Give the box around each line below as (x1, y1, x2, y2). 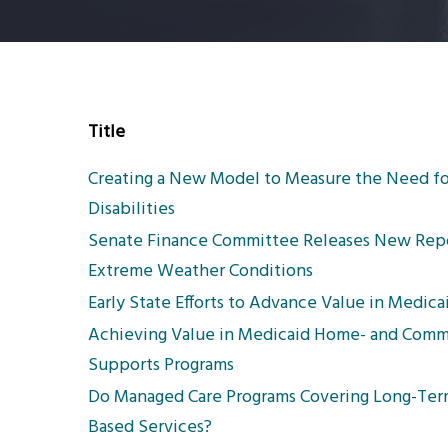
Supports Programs (88, 351, 234, 380)
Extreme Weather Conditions (88, 257, 313, 286)
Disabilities (88, 195, 175, 224)
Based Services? (88, 413, 212, 442)
